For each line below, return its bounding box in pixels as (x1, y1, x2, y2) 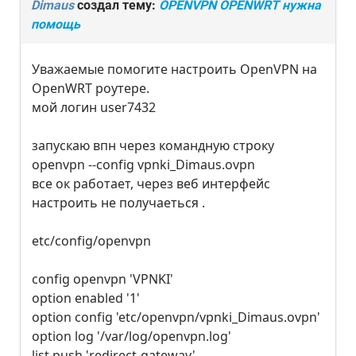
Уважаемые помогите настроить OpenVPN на (32, 60, 317, 78)
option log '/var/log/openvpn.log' (32, 327, 231, 345)
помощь (31, 17, 80, 32)
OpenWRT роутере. (32, 79, 149, 97)
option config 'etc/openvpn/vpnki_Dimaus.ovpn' (32, 308, 320, 326)
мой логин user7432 (32, 99, 156, 116)
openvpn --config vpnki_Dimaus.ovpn (32, 156, 255, 173)
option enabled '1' (32, 289, 140, 307)
